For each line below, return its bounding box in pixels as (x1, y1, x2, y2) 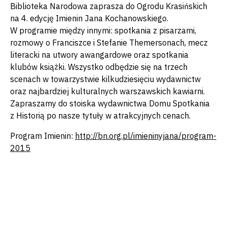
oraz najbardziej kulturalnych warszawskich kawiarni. (10, 86, 205, 96)
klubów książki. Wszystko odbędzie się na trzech (10, 62, 187, 72)
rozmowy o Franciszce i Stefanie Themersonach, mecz (10, 37, 208, 48)
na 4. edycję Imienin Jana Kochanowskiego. (10, 13, 168, 23)
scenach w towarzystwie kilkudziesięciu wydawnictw (10, 74, 201, 84)
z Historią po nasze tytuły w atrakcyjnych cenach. (10, 110, 191, 121)
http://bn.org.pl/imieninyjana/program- (75, 131, 216, 141)
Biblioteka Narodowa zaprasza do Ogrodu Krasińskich (10, 1, 207, 11)
